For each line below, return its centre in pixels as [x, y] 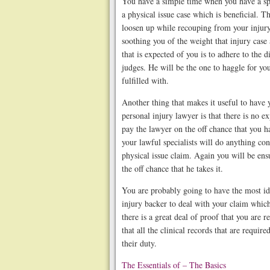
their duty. [139, 243]
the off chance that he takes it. [172, 168]
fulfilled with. [145, 80]
